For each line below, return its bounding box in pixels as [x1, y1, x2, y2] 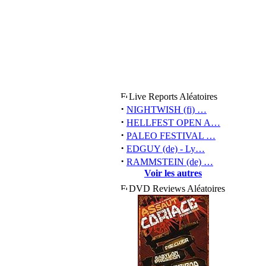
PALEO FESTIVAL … [126, 131, 216, 141]
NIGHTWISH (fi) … [126, 104, 207, 115]
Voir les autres [144, 168, 202, 178]
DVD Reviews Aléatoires [129, 183, 225, 194]
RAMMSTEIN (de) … [126, 157, 213, 167]
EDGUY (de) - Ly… [126, 144, 205, 154]
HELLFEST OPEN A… [126, 118, 220, 128]
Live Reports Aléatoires [129, 91, 217, 102]
